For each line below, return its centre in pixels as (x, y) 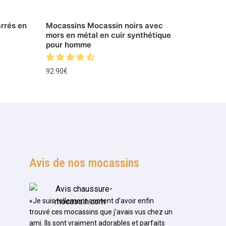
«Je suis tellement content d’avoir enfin (91, 201)
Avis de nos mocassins (84, 163)
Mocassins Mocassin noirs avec (104, 26)
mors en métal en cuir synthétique (108, 35)
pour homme (68, 45)
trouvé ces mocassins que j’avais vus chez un (101, 212)
